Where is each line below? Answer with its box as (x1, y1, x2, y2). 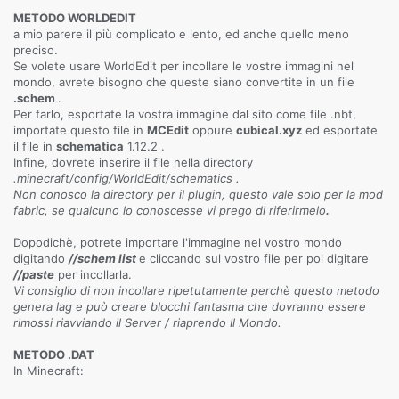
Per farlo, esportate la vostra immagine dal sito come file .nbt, (13, 107, 356, 121)
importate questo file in (13, 123, 147, 137)
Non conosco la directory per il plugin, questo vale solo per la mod (13, 187, 383, 201)
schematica (56, 139, 124, 153)
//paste (13, 267, 54, 281)
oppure (189, 123, 236, 137)
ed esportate (302, 123, 378, 137)
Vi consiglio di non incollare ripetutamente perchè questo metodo (13, 283, 379, 297)
